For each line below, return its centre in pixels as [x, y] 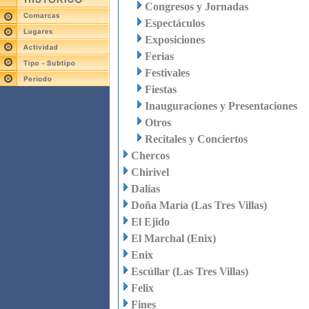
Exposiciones [175, 40]
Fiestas [161, 89]
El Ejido [150, 222]
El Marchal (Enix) [173, 238]
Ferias [159, 56]
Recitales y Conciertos [196, 139]
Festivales [167, 73]
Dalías [146, 189]
